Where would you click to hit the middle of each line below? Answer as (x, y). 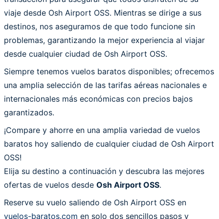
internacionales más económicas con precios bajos (98, 99)
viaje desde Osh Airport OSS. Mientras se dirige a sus (103, 12)
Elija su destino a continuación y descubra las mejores (104, 171)
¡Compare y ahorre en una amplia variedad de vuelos (102, 130)
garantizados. (29, 112)
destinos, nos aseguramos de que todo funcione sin (99, 26)
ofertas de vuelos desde (50, 185)
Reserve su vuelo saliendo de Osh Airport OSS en (95, 202)
